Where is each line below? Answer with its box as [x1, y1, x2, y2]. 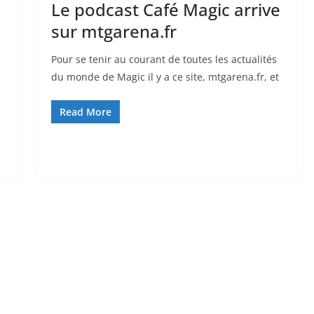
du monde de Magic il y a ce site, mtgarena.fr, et [50, 69, 279, 83]
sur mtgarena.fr [50, 19, 177, 43]
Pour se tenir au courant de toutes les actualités [50, 52, 277, 66]
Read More [59, 104, 111, 118]
